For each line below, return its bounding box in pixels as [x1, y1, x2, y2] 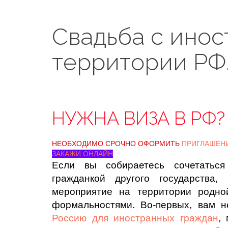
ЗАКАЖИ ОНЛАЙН [52, 150, 113, 158]
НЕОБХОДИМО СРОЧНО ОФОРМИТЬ [52, 139, 182, 148]
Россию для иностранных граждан [52, 213, 218, 223]
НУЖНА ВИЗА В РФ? [52, 107, 225, 129]
